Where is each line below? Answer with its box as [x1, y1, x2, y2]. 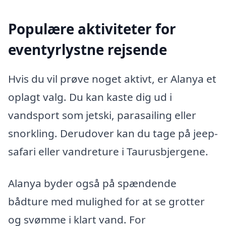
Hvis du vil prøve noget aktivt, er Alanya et [8, 71, 216, 86]
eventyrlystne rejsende [8, 40, 167, 60]
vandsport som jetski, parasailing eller [8, 107, 196, 122]
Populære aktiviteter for [8, 19, 176, 39]
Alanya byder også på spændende [8, 176, 177, 191]
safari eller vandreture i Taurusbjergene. [8, 144, 208, 158]
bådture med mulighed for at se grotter [8, 194, 205, 209]
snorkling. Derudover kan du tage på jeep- [8, 126, 218, 140]
